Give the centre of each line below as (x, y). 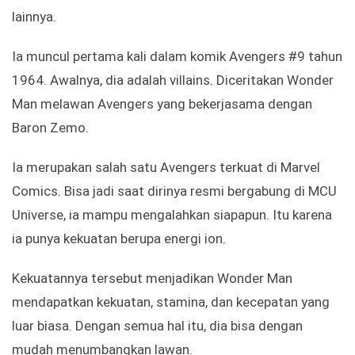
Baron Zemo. (50, 128)
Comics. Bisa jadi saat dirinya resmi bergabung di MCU (174, 191)
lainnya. (34, 17)
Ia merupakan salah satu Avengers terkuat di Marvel (166, 168)
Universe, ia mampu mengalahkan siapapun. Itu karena (172, 215)
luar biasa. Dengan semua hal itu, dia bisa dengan (157, 326)
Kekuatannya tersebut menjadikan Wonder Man (152, 279)
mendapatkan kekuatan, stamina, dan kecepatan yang (171, 302)
